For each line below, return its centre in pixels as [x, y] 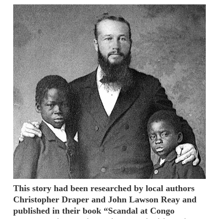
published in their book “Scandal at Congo [94, 210]
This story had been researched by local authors [104, 188]
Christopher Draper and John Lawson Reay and [105, 199]
